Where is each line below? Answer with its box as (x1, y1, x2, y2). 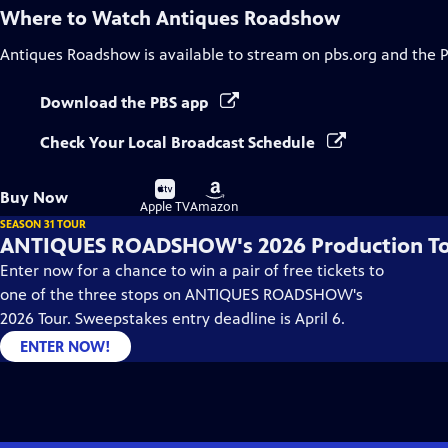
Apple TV (140, 199, 190, 215)
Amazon (190, 199, 239, 215)
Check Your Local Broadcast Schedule (40, 133, 319, 152)
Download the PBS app (40, 93, 212, 112)
